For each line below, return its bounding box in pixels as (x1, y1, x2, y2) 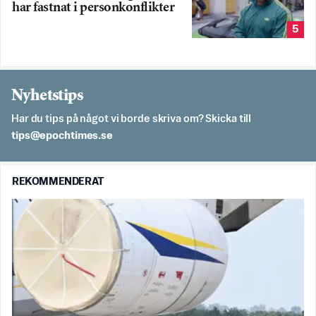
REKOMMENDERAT (12, 176, 104, 187)
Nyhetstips (11, 87, 83, 104)
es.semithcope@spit (11, 130, 113, 141)
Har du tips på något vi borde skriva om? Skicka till (11, 113, 252, 124)
